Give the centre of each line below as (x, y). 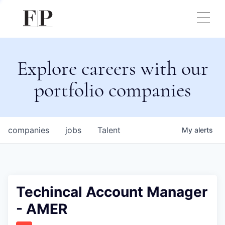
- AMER (42, 209)
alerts (204, 130)
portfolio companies (113, 90)
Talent (109, 130)
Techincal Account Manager (112, 192)
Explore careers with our (113, 68)
